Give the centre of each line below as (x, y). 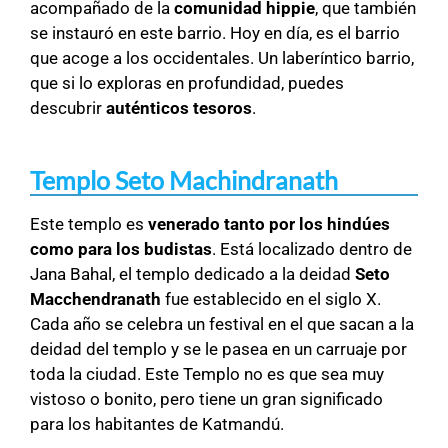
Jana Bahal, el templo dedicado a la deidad (192, 274)
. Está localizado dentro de (312, 249)
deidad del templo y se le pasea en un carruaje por (218, 349)
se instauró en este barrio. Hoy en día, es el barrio (215, 33)
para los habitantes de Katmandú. (157, 424)
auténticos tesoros (179, 108)
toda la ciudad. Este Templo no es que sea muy (207, 374)
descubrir (68, 108)
